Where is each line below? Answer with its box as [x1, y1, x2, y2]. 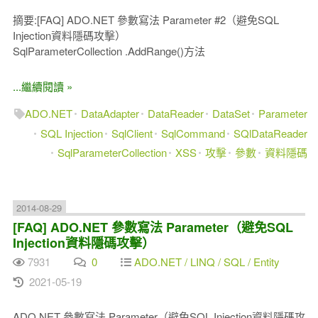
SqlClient [111, 125, 153, 141]
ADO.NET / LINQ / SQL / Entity [133, 254, 280, 269]
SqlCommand [161, 125, 226, 141]
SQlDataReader [234, 125, 308, 141]
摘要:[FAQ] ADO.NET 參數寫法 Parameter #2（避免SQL [12, 12, 279, 27]
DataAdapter [81, 106, 140, 121]
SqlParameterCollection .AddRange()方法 [12, 43, 205, 58]
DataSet [212, 106, 251, 121]
